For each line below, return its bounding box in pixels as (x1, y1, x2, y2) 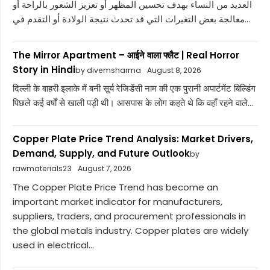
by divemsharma (75, 64, 141, 75)
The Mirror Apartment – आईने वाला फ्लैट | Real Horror (13, 48, 239, 61)
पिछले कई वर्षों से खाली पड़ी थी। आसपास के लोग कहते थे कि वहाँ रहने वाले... (13, 96, 253, 110)
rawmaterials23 (13, 163, 72, 174)
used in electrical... (13, 238, 94, 251)
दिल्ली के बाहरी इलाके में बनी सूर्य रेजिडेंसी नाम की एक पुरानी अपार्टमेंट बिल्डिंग (13, 82, 256, 95)
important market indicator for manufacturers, (13, 195, 222, 208)
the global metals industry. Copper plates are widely (13, 224, 248, 237)
